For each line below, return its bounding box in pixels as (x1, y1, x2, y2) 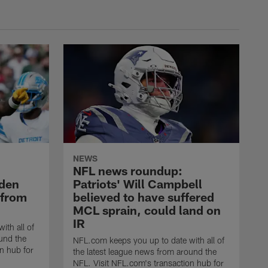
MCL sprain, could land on (73, 203, 221, 218)
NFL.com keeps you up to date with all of (73, 235, 224, 246)
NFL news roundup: (73, 163, 182, 178)
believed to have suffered (73, 190, 214, 205)
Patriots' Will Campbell (73, 176, 202, 191)
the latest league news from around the (73, 246, 217, 257)
